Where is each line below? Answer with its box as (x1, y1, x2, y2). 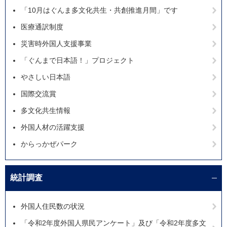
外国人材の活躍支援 (21, 123, 85, 132)
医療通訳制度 (21, 23, 63, 31)
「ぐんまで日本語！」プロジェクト (21, 56, 134, 65)
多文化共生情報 (21, 106, 70, 115)
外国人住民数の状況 (21, 202, 85, 211)
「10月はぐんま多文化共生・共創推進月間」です (21, 6, 178, 15)
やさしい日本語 (21, 73, 70, 82)
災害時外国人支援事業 (21, 40, 92, 48)
